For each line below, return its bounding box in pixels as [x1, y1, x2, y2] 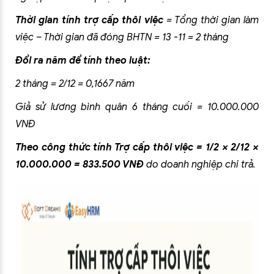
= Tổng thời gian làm [163, 14, 259, 26]
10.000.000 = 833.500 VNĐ [15, 158, 144, 171]
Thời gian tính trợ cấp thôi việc [15, 14, 163, 26]
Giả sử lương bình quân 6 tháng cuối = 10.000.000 [15, 101, 259, 113]
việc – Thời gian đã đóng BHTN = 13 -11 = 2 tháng [15, 31, 229, 43]
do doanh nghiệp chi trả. [144, 158, 256, 171]
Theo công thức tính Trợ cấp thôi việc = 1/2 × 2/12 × [15, 141, 259, 154]
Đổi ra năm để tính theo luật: [15, 54, 150, 67]
